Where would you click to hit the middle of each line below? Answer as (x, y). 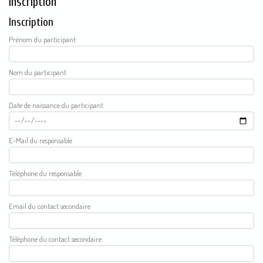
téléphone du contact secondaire (57, 239)
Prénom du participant (44, 39)
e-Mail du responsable (43, 140)
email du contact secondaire (52, 206)
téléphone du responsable (47, 173)
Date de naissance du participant (58, 105)
